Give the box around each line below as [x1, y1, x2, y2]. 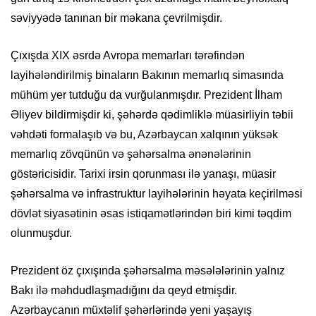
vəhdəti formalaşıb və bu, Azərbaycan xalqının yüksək [11, 128, 278, 140]
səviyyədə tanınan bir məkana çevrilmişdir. [11, 11, 222, 24]
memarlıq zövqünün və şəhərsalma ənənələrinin [11, 147, 251, 160]
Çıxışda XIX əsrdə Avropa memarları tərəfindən [11, 49, 245, 61]
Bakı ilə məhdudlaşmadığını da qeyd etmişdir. [11, 284, 237, 296]
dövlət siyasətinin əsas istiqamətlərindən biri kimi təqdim [11, 207, 291, 219]
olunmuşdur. [11, 226, 72, 239]
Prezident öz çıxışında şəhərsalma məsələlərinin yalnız [11, 264, 285, 276]
